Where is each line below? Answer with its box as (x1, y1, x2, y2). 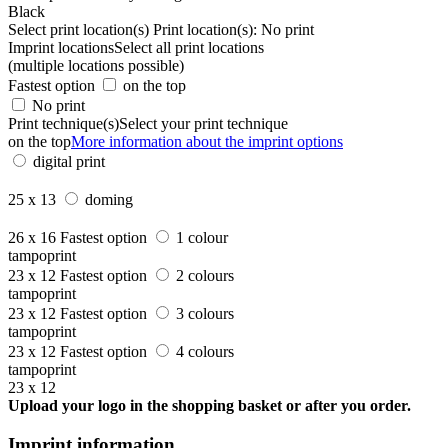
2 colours (176, 266, 234, 284)
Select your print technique (119, 114, 288, 132)
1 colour (176, 228, 228, 246)
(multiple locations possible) (8, 56, 184, 74)
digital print (33, 152, 105, 170)
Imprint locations (8, 38, 114, 56)
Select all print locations (114, 38, 264, 56)
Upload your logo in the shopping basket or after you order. (8, 396, 411, 414)
